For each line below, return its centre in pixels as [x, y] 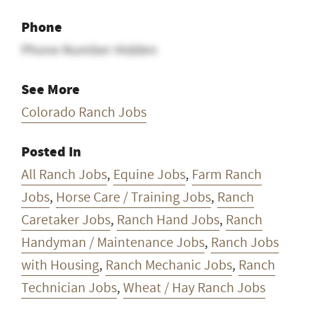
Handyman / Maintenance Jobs [113, 242]
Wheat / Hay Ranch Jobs [194, 288]
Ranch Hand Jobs [168, 220]
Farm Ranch [227, 174]
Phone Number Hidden [89, 50]
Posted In [51, 151]
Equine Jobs [149, 174]
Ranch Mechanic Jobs [169, 265]
